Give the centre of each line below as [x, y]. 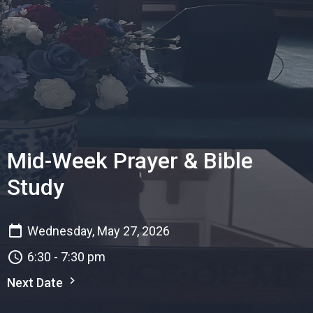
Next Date [36, 283]
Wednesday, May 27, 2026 [99, 231]
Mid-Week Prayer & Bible [130, 161]
